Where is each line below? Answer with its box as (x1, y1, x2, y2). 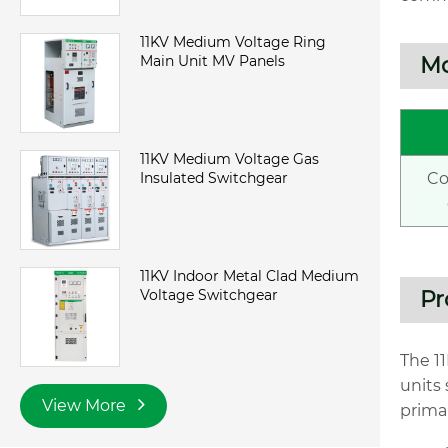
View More (42, 396, 130, 416)
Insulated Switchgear (140, 169, 288, 188)
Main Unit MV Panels (140, 52, 285, 71)
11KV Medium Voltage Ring (140, 33, 326, 52)
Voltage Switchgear (140, 286, 278, 305)
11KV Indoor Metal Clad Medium (140, 267, 359, 286)
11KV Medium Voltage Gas (140, 150, 319, 169)
